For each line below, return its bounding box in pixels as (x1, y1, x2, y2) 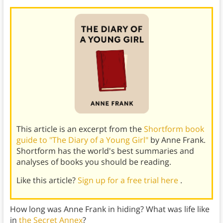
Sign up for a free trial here (77, 174, 180, 186)
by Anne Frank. (150, 134, 206, 145)
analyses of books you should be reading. (16, 156, 171, 167)
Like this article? (16, 174, 78, 186)
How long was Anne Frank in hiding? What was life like (9, 203, 210, 215)
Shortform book (143, 123, 204, 134)
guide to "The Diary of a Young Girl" (16, 134, 150, 145)
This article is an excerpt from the (16, 123, 144, 134)
